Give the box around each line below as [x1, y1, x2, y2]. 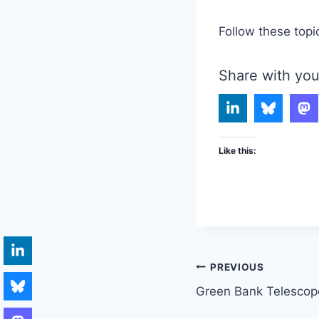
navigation [195, 288, 297, 313]
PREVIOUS [210, 261, 264, 273]
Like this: [219, 145, 256, 157]
